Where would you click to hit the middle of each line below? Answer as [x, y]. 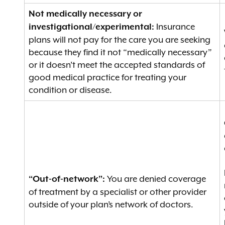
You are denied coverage [155, 179]
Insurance [175, 27]
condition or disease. [70, 90]
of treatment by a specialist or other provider [118, 192]
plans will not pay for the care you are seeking [120, 40]
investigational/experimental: [91, 27]
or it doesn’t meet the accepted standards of [117, 65]
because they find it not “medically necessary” [120, 52]
